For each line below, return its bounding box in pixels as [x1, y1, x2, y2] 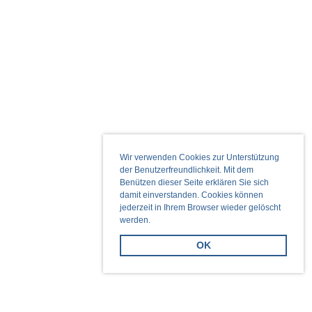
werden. [120, 215, 153, 226]
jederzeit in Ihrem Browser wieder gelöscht [120, 203, 281, 213]
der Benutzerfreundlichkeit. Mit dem [120, 165, 253, 175]
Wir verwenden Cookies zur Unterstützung [120, 153, 279, 163]
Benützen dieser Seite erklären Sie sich [120, 178, 269, 188]
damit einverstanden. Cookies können [120, 190, 263, 201]
